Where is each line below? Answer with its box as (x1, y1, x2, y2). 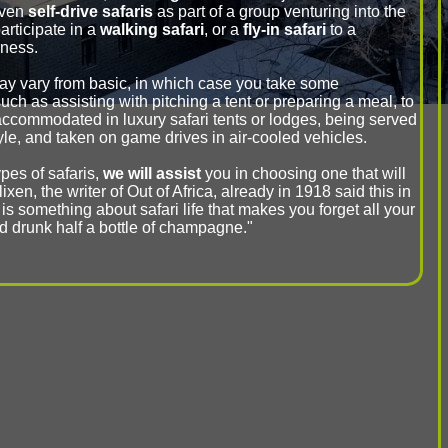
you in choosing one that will (201, 165, 406, 182)
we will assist (99, 165, 201, 182)
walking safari (100, 21, 204, 38)
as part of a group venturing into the (153, 3, 406, 20)
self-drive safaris (28, 3, 153, 20)
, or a (204, 21, 243, 38)
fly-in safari (243, 21, 326, 38)
